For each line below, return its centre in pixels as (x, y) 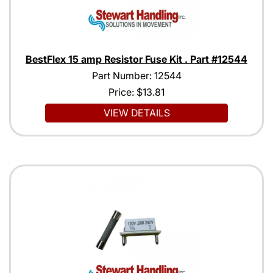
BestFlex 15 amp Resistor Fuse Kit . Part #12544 (136, 59)
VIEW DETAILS (136, 113)
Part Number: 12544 (136, 76)
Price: (122, 92)
